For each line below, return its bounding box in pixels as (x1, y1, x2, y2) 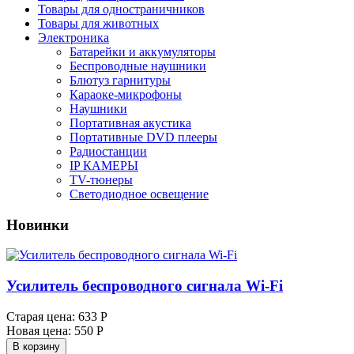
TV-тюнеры (70, 172, 133, 186)
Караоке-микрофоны (70, 87, 182, 101)
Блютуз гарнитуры (70, 73, 171, 87)
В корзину (13, 340, 60, 352)
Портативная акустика (70, 115, 191, 130)
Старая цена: (6, 309, 75, 323)
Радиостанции (70, 144, 147, 158)
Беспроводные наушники (70, 58, 206, 73)
